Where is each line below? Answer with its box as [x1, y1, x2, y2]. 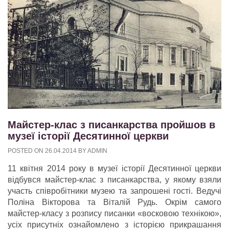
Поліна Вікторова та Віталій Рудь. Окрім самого [8, 198, 221, 207]
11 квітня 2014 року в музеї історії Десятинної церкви [8, 164, 221, 173]
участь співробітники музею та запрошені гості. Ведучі [8, 187, 221, 196]
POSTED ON [8, 147, 45, 155]
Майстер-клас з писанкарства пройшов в [8, 119, 215, 131]
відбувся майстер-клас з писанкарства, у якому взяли [8, 175, 221, 185]
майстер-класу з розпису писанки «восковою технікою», [8, 209, 221, 218]
